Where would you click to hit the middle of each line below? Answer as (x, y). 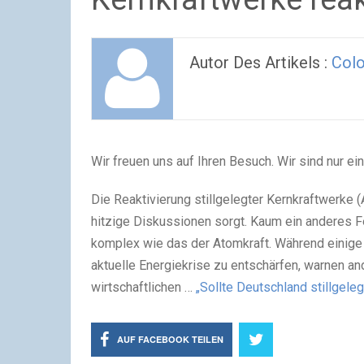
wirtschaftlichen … (143, 287)
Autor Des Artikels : (260, 63)
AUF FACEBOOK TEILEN (170, 339)
